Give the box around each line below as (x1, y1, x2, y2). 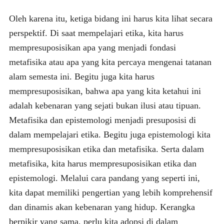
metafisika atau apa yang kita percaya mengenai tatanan (8, 56, 211, 67)
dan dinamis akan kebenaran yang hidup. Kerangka (8, 201, 195, 212)
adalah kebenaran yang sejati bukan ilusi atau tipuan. (8, 100, 201, 110)
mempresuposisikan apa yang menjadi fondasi (8, 42, 176, 52)
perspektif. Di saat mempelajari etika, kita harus (8, 27, 183, 38)
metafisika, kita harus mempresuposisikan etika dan (8, 158, 196, 168)
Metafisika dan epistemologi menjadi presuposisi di (8, 114, 196, 125)
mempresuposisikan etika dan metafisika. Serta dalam (8, 143, 204, 154)
